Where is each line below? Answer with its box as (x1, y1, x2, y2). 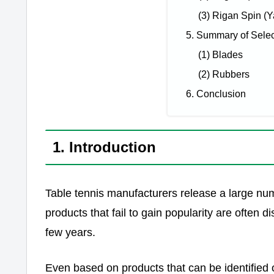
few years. (45, 226, 95, 239)
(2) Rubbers (198, 68, 250, 80)
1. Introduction (53, 139, 156, 156)
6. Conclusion (186, 88, 246, 100)
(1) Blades (198, 48, 243, 60)
